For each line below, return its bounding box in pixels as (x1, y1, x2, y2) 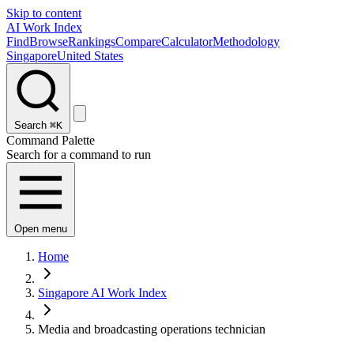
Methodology (213, 35, 280, 48)
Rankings (68, 35, 115, 48)
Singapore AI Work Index (38, 286, 167, 299)
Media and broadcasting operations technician (38, 322, 265, 336)
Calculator (161, 35, 213, 48)
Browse (29, 35, 68, 48)
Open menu (14, 223, 67, 235)
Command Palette (6, 134, 95, 147)
